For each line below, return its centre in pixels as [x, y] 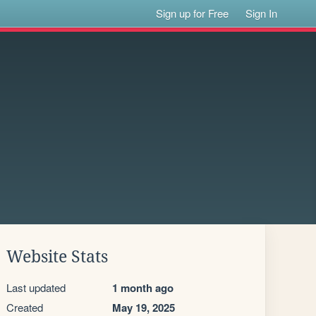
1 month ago [143, 288]
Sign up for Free [193, 13]
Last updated [36, 287]
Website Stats [57, 257]
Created [25, 307]
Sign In [262, 13]
